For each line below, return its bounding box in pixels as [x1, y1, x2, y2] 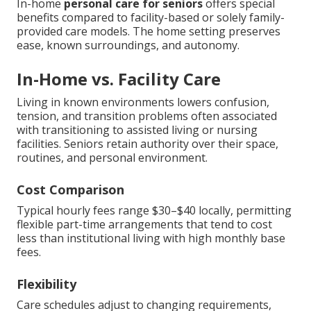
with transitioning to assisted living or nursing [17, 122, 258, 138]
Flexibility [17, 276, 76, 293]
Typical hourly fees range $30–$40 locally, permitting [17, 203, 292, 219]
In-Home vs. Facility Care [17, 67, 221, 91]
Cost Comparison [17, 181, 124, 199]
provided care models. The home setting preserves [17, 24, 280, 40]
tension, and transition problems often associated [17, 108, 277, 124]
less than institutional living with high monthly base [17, 230, 285, 246]
